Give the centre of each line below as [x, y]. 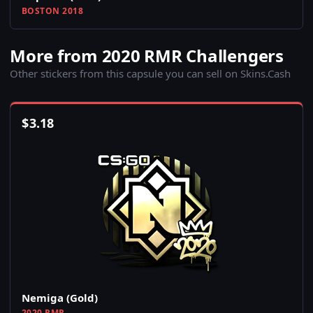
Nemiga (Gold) [60, 298]
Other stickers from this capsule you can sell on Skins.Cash [150, 74]
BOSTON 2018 [53, 11]
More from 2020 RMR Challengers [147, 56]
